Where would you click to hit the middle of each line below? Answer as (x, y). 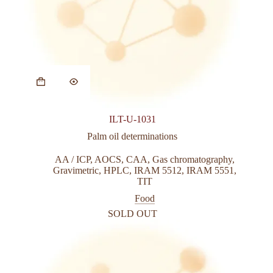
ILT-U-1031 (132, 119)
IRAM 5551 (210, 170)
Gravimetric (76, 170)
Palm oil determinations (133, 136)
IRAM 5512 (158, 170)
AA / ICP (72, 159)
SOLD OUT (132, 213)
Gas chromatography (192, 159)
